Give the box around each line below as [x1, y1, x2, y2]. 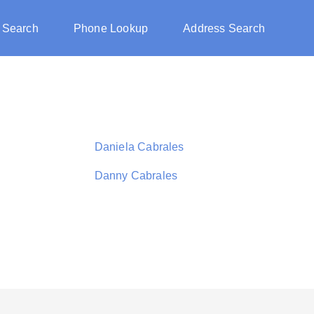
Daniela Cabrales [94, 141, 184, 153]
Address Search [183, 22, 265, 34]
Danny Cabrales [94, 170, 178, 182]
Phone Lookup [73, 22, 149, 34]
